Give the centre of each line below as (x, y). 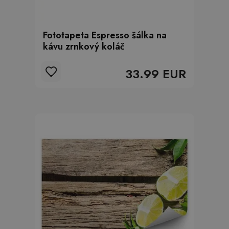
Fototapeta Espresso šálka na (105, 35)
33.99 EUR (156, 74)
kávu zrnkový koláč (84, 47)
